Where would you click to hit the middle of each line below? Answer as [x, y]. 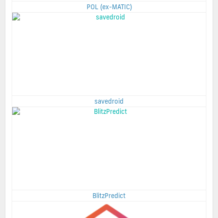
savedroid [109, 101]
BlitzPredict [109, 196]
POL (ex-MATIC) [109, 7]
